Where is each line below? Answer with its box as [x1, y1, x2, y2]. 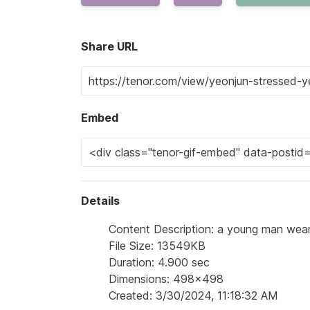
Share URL [81, 39, 138, 53]
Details [81, 194, 120, 208]
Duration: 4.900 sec [109, 255, 210, 269]
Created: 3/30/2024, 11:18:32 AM [109, 289, 278, 302]
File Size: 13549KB [109, 239, 206, 253]
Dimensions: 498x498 [109, 272, 224, 286]
